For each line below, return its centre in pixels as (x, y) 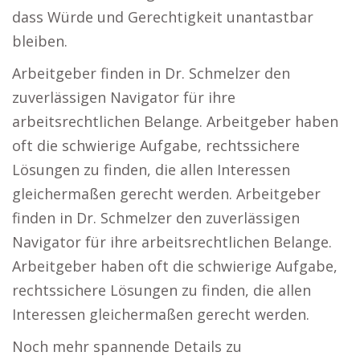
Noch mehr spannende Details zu (127, 347)
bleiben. (40, 41)
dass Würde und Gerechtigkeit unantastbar (163, 17)
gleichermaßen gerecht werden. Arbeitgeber (166, 194)
